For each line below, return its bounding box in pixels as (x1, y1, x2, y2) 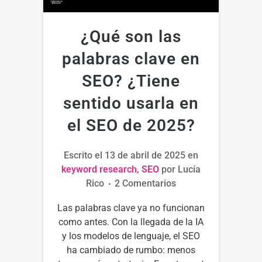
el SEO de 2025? (67, 115, 195, 135)
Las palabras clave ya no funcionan (57, 202, 205, 213)
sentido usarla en (63, 93, 199, 113)
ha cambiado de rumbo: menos (67, 244, 195, 256)
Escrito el (64, 149, 105, 161)
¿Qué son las (81, 26, 181, 46)
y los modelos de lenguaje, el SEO (62, 230, 200, 242)
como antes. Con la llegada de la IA (58, 216, 204, 227)
